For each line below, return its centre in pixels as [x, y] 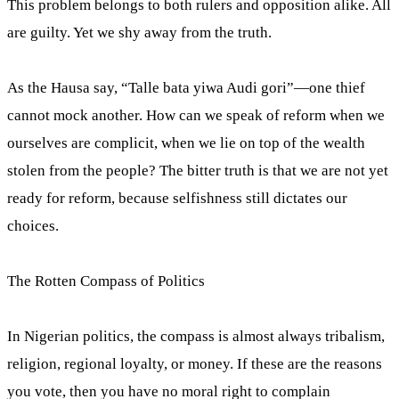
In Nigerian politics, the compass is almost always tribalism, [196, 336]
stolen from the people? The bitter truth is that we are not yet [198, 171]
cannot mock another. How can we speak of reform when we [196, 115]
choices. [33, 226]
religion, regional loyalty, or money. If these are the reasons [195, 364]
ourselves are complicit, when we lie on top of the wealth [186, 143]
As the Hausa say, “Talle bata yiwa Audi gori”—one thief [186, 88]
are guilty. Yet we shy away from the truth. [139, 33]
